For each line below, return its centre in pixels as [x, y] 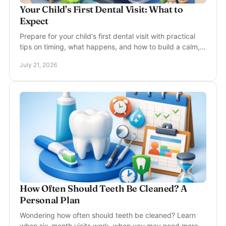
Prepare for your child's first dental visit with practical [107, 36]
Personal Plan [50, 200]
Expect [34, 21]
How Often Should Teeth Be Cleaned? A [103, 188]
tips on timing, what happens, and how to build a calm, [110, 47]
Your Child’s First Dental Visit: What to [101, 9]
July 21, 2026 [38, 65]
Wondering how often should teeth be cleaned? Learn [108, 215]
